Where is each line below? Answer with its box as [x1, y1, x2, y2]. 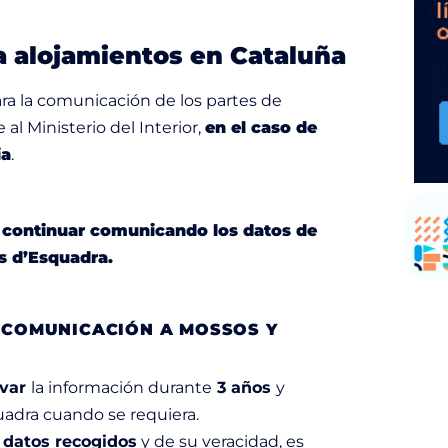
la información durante [31, 377, 212, 397]
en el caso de [205, 117, 317, 137]
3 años [212, 377, 276, 397]
